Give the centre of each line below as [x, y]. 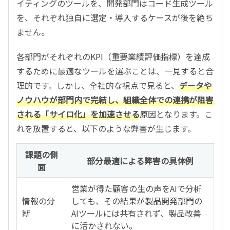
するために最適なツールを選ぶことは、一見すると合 [115, 71]
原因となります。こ [176, 114]
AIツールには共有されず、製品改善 [136, 213]
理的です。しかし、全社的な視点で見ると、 [98, 85]
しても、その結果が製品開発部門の [137, 200]
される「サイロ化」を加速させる [78, 114]
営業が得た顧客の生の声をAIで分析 [137, 188]
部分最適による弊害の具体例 [140, 160]
